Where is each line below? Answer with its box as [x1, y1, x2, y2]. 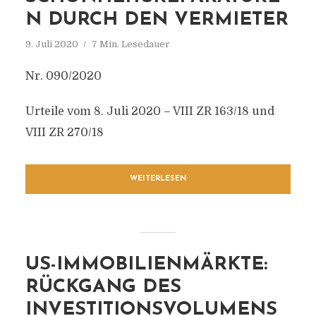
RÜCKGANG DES [25, 278, 181, 297]
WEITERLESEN [129, 175, 187, 183]
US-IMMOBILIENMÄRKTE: [25, 255, 267, 274]
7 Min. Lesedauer [91, 39, 170, 49]
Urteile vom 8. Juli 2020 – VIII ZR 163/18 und [25, 105, 274, 118]
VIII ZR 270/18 [25, 126, 104, 139]
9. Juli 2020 [25, 39, 78, 49]
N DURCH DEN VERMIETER [25, 11, 288, 30]
